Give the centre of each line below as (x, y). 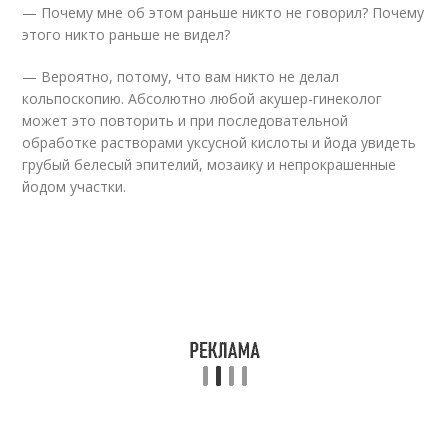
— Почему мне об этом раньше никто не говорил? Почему (223, 12)
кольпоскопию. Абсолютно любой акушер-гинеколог (202, 98)
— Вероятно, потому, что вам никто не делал (181, 76)
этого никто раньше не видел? (126, 34)
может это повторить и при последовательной (185, 120)
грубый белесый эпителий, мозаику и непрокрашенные (209, 164)
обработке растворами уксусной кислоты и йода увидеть (219, 142)
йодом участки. (74, 186)
